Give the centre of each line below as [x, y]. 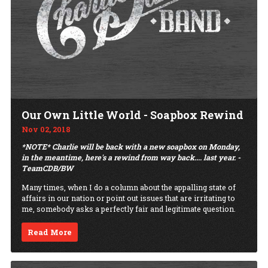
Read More [50, 232]
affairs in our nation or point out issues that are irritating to [128, 198]
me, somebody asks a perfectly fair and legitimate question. [129, 209]
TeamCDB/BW [48, 168]
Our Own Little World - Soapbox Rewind [133, 115]
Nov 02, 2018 [46, 130]
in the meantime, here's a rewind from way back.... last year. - [131, 157]
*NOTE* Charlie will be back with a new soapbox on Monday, [131, 146]
